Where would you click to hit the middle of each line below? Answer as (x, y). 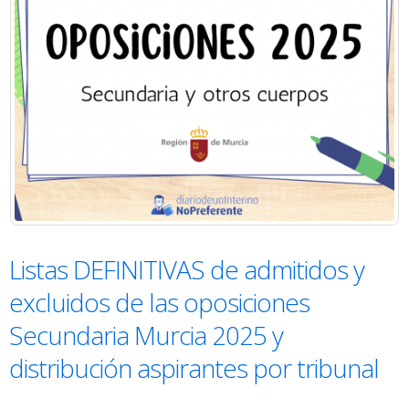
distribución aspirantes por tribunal (194, 367)
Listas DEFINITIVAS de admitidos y (187, 269)
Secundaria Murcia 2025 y (146, 335)
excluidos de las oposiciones (159, 302)
